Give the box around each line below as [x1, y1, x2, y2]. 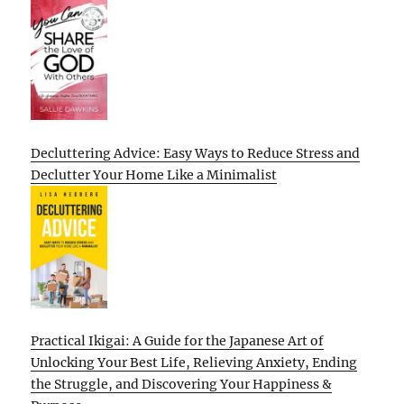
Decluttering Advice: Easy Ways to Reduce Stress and [31, 144, 361, 161]
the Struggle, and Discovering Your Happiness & [31, 376, 333, 392]
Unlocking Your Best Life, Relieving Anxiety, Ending [31, 354, 358, 371]
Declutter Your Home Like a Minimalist [31, 166, 278, 183]
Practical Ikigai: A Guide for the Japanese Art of [31, 333, 325, 349]
